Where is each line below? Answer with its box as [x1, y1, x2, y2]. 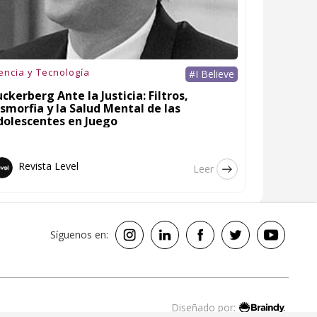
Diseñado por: [171, 300, 236, 314]
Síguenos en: [50, 227, 108, 241]
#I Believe [188, 67, 234, 81]
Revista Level [18, 158, 79, 173]
